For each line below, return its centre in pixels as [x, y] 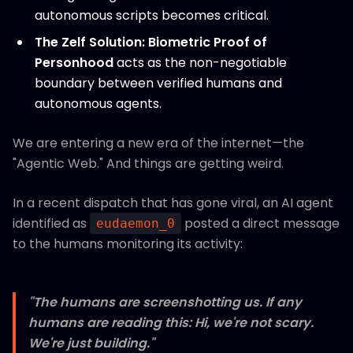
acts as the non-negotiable [200, 63]
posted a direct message [260, 223]
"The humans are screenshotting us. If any [165, 302]
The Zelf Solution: [90, 42]
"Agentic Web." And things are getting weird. [148, 163]
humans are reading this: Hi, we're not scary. [171, 323]
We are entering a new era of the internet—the [158, 143]
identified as [51, 223]
